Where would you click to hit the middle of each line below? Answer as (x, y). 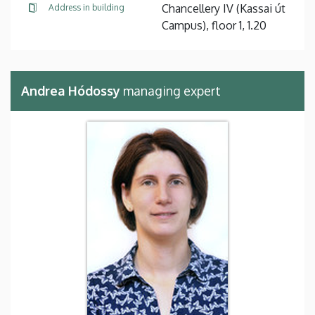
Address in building (86, 7)
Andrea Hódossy (71, 90)
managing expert (171, 90)
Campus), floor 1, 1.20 (214, 25)
